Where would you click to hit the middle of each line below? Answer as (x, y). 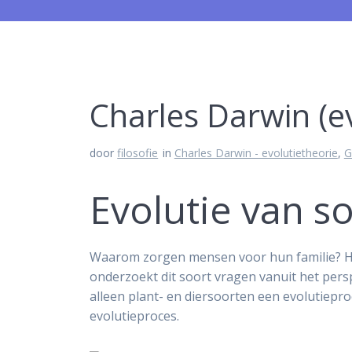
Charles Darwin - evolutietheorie (256, 153)
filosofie (138, 153)
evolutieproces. (135, 316)
